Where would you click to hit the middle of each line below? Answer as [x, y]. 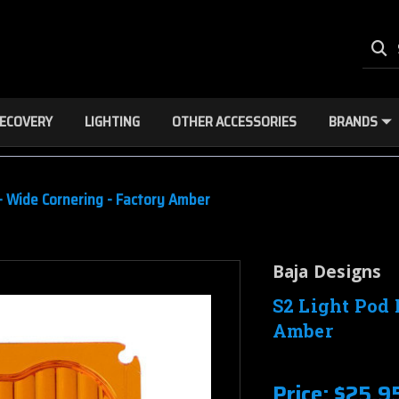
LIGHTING [112, 122]
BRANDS [353, 122]
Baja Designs [327, 272]
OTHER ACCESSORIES [234, 122]
